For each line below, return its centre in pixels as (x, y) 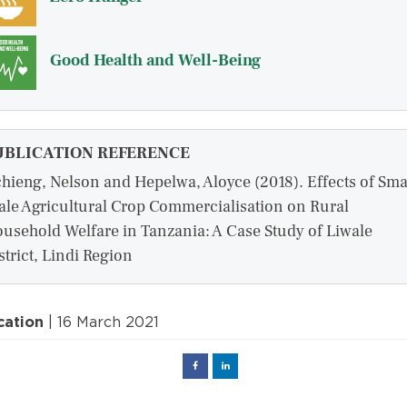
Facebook (217, 366)
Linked (243, 366)
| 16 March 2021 (101, 323)
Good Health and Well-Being (155, 61)
